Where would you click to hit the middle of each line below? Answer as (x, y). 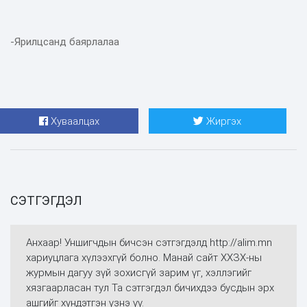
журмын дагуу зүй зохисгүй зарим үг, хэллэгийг (138, 273)
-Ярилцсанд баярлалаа (65, 41)
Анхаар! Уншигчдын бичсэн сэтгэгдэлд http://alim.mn (149, 243)
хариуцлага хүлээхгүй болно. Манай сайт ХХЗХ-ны (144, 258)
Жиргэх (224, 121)
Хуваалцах (75, 121)
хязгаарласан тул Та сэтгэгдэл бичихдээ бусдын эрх (150, 288)
